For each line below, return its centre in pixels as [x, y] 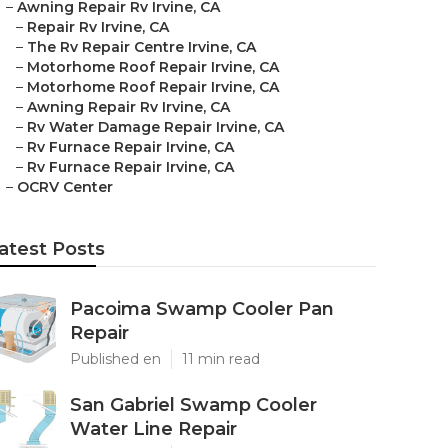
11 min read [221, 359]
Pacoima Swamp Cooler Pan [202, 309]
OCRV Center [65, 187]
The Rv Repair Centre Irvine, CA [141, 47]
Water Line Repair [153, 429]
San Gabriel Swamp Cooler [193, 405]
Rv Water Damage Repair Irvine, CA [155, 127]
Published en [115, 359]
